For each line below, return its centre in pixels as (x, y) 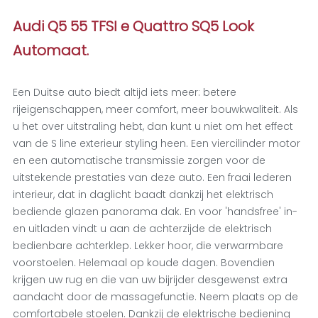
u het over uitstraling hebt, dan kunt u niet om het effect (153, 126)
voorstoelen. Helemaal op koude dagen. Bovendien (143, 263)
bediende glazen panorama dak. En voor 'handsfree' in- (155, 212)
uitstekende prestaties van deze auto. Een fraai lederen (152, 177)
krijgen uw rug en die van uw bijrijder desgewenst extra (150, 280)
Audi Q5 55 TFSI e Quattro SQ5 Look (133, 26)
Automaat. (50, 50)
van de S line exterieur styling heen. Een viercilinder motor (156, 143)
